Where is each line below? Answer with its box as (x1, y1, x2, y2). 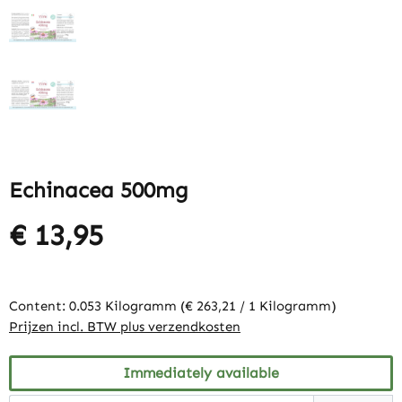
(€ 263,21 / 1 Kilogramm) (180, 298, 336, 315)
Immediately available (123, 364, 279, 382)
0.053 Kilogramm (69, 298, 180, 315)
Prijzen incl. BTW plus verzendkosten (9, 319, 240, 336)
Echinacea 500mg (9, 177, 188, 204)
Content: (9, 298, 69, 315)
